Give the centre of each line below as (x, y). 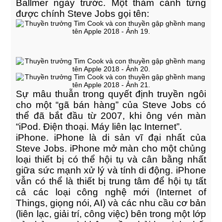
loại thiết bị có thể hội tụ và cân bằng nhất (111, 159)
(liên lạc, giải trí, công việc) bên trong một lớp (111, 214)
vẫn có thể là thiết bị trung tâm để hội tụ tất (111, 181)
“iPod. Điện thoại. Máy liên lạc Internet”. (99, 127)
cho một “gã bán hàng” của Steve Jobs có (111, 105)
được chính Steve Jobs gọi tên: (83, 14)
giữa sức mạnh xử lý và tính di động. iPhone (111, 170)
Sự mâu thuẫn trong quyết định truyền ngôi (111, 94)
